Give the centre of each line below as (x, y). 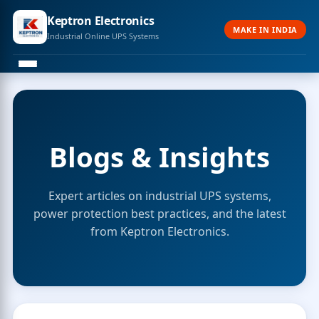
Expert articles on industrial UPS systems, (159, 196)
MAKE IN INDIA (266, 29)
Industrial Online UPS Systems (103, 36)
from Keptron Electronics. (159, 231)
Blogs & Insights (159, 157)
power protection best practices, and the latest (159, 214)
